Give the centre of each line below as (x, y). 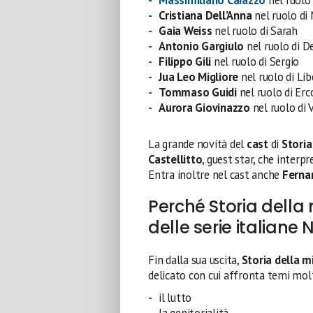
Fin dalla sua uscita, (195, 260)
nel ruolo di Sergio (255, 61)
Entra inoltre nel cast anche (215, 174)
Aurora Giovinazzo (204, 107)
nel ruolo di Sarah (255, 30)
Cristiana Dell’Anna (205, 15)
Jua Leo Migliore (199, 77)
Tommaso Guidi (198, 92)
